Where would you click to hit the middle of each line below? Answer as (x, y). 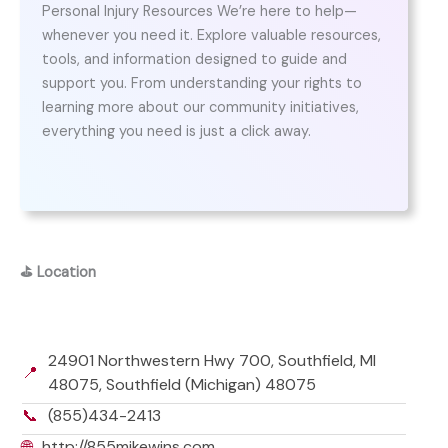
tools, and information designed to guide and (194, 60)
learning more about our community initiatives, (200, 108)
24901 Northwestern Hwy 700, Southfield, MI (211, 361)
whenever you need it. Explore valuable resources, (211, 36)
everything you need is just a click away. (176, 132)
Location (66, 273)
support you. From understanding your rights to (201, 84)
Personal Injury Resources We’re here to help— (199, 12)
